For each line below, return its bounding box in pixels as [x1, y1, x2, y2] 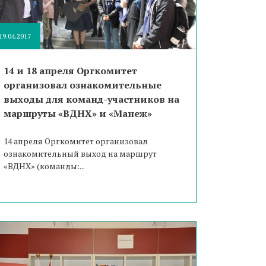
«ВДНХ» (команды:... [3, 160, 85, 172]
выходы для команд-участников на [3, 93, 179, 106]
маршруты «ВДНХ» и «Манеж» [3, 107, 152, 121]
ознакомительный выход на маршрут [3, 148, 157, 160]
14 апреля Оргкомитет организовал [3, 135, 148, 147]
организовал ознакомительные [3, 78, 161, 92]
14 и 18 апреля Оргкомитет [3, 64, 137, 78]
